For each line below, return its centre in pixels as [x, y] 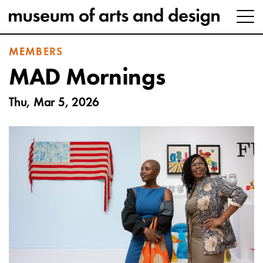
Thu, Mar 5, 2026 [54, 103]
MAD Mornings [87, 78]
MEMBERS [36, 52]
